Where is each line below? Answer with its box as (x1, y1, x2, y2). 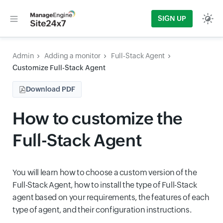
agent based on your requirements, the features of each (12, 193, 210, 202)
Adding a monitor (44, 52, 101, 60)
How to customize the (12, 109, 183, 128)
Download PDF (26, 85, 75, 93)
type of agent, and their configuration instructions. (12, 205, 192, 215)
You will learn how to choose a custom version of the (12, 168, 197, 177)
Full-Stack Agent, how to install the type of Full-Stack (12, 180, 197, 190)
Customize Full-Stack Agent (12, 64, 106, 72)
